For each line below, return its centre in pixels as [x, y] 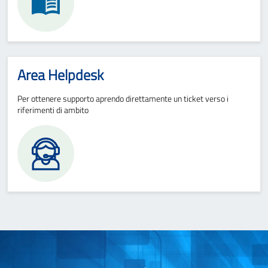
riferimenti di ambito [53, 109]
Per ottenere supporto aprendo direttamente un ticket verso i [123, 98]
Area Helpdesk [60, 74]
